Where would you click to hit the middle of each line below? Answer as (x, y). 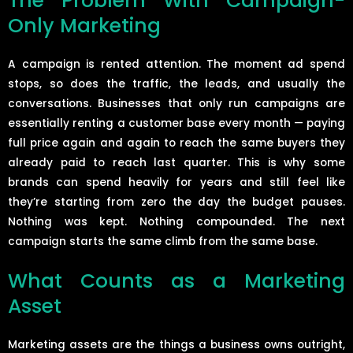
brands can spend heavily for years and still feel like (176, 182)
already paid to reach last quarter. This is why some (176, 162)
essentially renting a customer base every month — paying (176, 123)
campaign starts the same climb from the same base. (163, 241)
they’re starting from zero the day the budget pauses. (176, 202)
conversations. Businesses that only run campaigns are (176, 103)
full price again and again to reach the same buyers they (176, 143)
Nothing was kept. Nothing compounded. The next (176, 221)
